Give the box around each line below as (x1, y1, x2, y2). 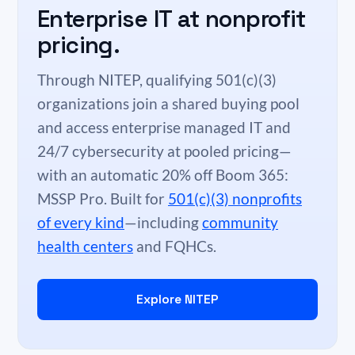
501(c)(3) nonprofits (168, 189, 302, 208)
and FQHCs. (133, 237, 216, 255)
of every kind (37, 213, 124, 231)
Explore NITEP (136, 291, 219, 307)
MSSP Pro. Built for (37, 189, 168, 208)
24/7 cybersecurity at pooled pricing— (37, 142, 292, 160)
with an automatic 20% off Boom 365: (37, 166, 288, 184)
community (202, 213, 278, 231)
